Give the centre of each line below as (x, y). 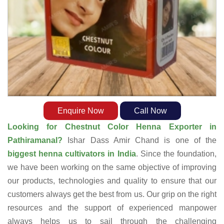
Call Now (150, 111)
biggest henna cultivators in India (72, 154)
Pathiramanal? (38, 140)
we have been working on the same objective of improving (112, 167)
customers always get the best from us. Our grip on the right (112, 194)
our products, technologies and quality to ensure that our (112, 181)
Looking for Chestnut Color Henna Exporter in (112, 127)
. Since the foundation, (176, 154)
